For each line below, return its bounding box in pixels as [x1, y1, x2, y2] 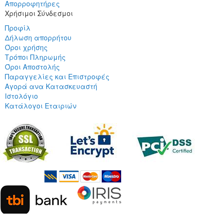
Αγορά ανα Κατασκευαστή [5, 82, 97, 91]
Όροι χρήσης [5, 43, 48, 52]
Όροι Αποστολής [5, 62, 60, 72]
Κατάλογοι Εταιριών [5, 101, 76, 110]
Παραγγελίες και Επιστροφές [5, 72, 109, 81]
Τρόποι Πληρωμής [5, 53, 66, 62]
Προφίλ [5, 23, 31, 33]
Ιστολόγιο [5, 91, 38, 101]
